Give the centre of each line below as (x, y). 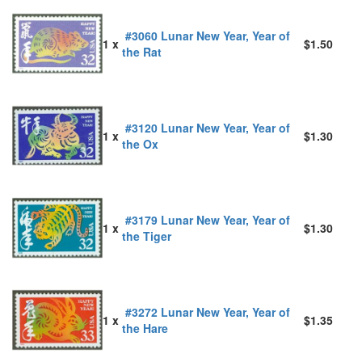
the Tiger (147, 236)
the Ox (140, 143)
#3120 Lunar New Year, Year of (206, 127)
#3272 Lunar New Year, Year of (206, 311)
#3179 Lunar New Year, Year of (206, 219)
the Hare (145, 328)
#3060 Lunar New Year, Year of (206, 35)
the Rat (142, 51)
